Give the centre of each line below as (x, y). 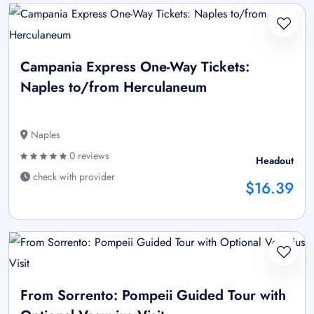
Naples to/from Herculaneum (114, 88)
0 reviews (88, 156)
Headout (275, 161)
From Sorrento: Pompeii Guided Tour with (153, 296)
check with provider (73, 177)
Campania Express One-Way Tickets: (135, 67)
